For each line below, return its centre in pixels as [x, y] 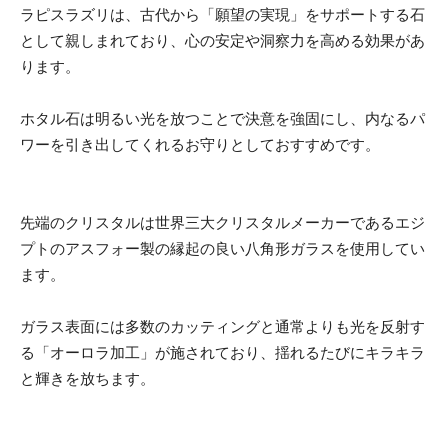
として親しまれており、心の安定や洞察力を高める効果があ [222, 40]
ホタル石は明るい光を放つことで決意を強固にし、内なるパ [222, 118]
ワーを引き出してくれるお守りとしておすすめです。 [200, 144]
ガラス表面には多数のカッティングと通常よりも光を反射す [222, 326]
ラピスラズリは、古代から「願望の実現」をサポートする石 [222, 14]
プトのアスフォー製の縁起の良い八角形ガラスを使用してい [222, 248]
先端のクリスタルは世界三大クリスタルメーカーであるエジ [222, 222]
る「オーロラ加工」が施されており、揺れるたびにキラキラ [222, 352]
